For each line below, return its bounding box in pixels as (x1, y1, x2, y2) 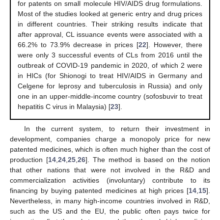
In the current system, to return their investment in (24, 124, 210, 133)
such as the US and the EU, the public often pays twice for (10, 207, 210, 215)
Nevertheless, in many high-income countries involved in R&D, (10, 196, 210, 205)
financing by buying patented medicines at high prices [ (10, 186, 189, 194)
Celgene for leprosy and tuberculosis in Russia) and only (18, 82, 202, 90)
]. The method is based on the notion (85, 155, 210, 164)
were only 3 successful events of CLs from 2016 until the (18, 51, 202, 59)
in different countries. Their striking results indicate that (18, 20, 202, 28)
